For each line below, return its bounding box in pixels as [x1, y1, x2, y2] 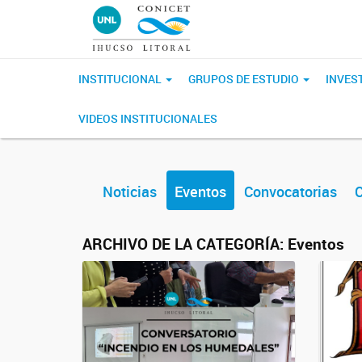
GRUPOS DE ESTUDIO [188, 71, 301, 86]
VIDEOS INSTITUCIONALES [78, 111, 217, 126]
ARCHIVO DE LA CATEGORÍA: [82, 234, 288, 255]
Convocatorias [244, 182, 337, 201]
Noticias [103, 182, 157, 201]
